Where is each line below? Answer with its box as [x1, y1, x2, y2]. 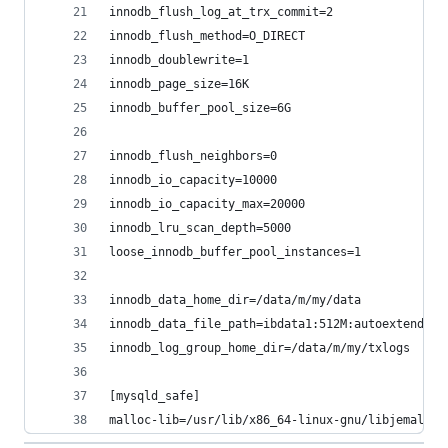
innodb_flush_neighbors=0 [109, 149, 277, 163]
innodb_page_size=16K [109, 77, 249, 91]
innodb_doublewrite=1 [109, 53, 249, 67]
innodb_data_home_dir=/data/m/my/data [109, 293, 361, 307]
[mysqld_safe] [109, 389, 200, 403]
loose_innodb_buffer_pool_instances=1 [109, 245, 361, 259]
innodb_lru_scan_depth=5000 [109, 221, 291, 235]
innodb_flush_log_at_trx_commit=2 [109, 5, 333, 19]
